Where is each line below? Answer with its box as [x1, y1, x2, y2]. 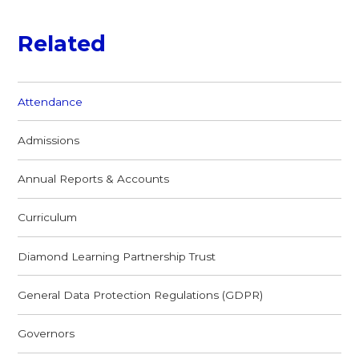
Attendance [18, 95, 83, 108]
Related [18, 30, 107, 58]
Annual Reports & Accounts [18, 172, 170, 186]
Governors [18, 327, 75, 341]
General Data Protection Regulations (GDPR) [18, 288, 264, 301]
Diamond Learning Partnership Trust [18, 249, 216, 263]
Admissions [18, 133, 80, 147]
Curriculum [18, 211, 78, 224]
